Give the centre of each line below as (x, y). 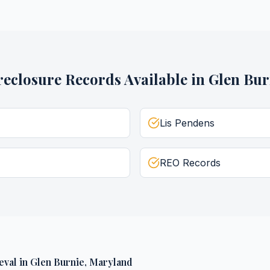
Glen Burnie (57, 262)
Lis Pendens (187, 123)
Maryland (111, 262)
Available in (165, 79)
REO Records (190, 163)
